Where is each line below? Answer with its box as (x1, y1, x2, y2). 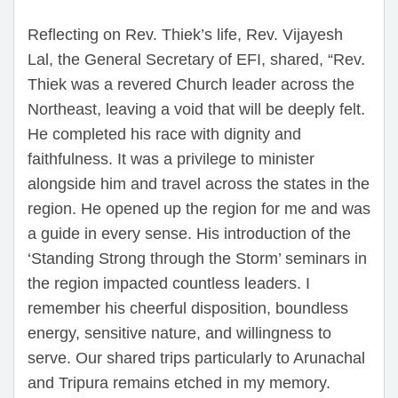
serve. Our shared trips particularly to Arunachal (28, 348, 365, 367)
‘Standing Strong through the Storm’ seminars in (28, 249, 367, 267)
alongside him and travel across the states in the (28, 174, 370, 193)
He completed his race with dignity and (28, 124, 301, 143)
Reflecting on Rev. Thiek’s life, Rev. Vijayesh (28, 25, 343, 44)
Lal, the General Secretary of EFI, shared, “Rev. (28, 50, 365, 68)
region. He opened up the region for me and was (28, 199, 370, 218)
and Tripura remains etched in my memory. (28, 373, 330, 392)
